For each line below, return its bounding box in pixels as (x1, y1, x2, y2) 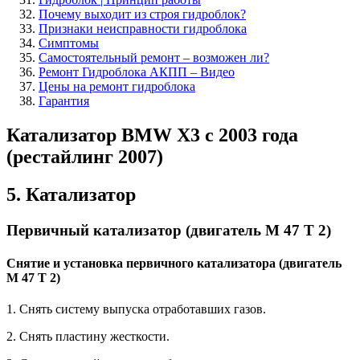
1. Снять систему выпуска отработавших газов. (6, 302, 266, 317)
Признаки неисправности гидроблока (39, 21, 247, 35)
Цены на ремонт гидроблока (39, 79, 195, 93)
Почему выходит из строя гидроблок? (39, 6, 246, 21)
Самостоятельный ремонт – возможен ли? (39, 50, 269, 64)
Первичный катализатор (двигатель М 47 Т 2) (6, 221, 331, 239)
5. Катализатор (6, 183, 136, 205)
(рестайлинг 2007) (6, 145, 163, 167)
